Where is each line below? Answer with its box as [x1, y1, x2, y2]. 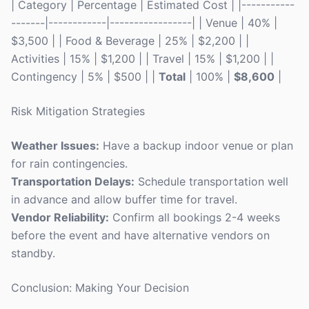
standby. [11, 246, 55, 260]
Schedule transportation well [134, 175, 288, 188]
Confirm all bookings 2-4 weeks [109, 210, 280, 224]
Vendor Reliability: [11, 210, 109, 224]
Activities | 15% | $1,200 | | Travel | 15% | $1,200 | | [11, 52, 274, 66]
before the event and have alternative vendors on [11, 228, 270, 242]
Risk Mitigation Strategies [11, 104, 145, 118]
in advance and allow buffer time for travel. [11, 192, 237, 206]
